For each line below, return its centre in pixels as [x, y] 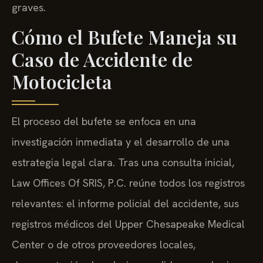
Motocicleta [62, 82]
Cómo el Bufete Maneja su [124, 37]
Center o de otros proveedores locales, [104, 245]
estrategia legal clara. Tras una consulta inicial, [123, 163]
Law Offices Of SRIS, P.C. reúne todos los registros [128, 183]
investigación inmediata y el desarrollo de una [121, 142]
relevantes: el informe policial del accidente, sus [125, 204]
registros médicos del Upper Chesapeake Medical [128, 224]
